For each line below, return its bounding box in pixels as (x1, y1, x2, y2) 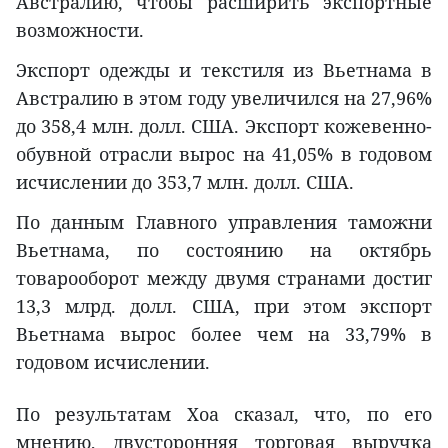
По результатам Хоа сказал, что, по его (16, 401, 432, 426)
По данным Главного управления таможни (16, 209, 432, 234)
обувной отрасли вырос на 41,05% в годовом (16, 141, 432, 166)
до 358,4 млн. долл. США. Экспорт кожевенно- (16, 113, 432, 138)
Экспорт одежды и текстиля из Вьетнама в (16, 57, 432, 82)
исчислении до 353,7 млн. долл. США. (16, 169, 354, 194)
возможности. (16, 17, 144, 42)
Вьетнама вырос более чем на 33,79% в (16, 321, 432, 346)
